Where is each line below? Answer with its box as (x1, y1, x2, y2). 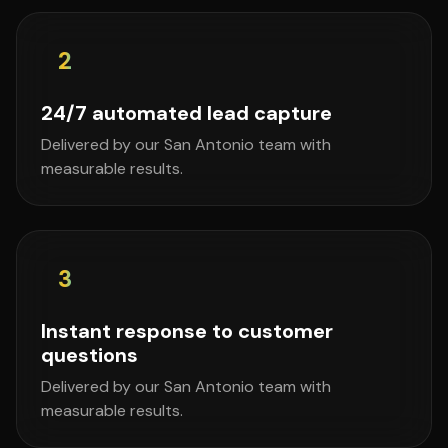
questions (41, 342, 138, 368)
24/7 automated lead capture (41, 100, 332, 126)
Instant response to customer (41, 318, 333, 344)
